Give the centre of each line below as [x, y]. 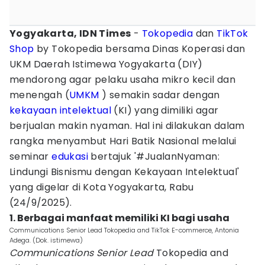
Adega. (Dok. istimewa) [46, 240]
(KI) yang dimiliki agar [165, 110]
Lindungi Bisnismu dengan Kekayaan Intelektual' [125, 172]
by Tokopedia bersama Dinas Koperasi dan [140, 49]
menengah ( [40, 95]
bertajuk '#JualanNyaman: [154, 156]
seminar [31, 156]
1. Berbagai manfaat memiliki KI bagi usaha [119, 218]
